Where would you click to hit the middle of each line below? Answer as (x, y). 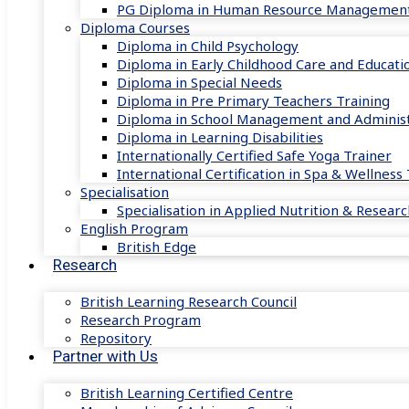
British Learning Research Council (189, 301)
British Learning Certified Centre (187, 393)
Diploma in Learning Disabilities (220, 137)
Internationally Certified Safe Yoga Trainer (254, 155)
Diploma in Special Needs (199, 82)
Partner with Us (105, 356)
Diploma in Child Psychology (208, 46)
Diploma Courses (135, 27)
